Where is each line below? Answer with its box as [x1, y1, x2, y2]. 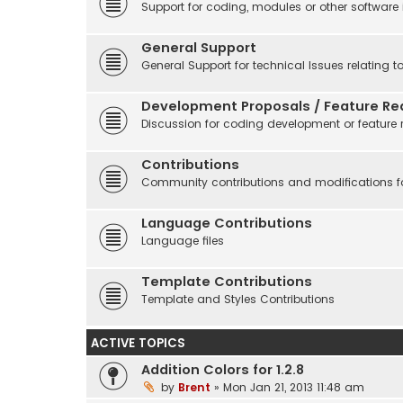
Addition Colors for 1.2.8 [141, 360, 304, 379]
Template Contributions [141, 272, 312, 291]
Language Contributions [141, 213, 312, 232]
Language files [141, 232, 224, 248]
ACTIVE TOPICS [91, 334, 185, 352]
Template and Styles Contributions [141, 291, 335, 307]
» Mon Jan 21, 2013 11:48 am [210, 379, 364, 395]
